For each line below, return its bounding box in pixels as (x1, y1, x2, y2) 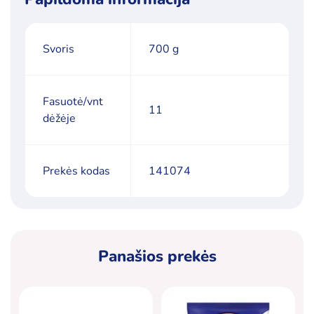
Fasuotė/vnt (43, 93, 103, 109)
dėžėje (43, 110, 76, 126)
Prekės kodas (43, 163, 110, 179)
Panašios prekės (97, 245, 217, 267)
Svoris (43, 41, 74, 57)
